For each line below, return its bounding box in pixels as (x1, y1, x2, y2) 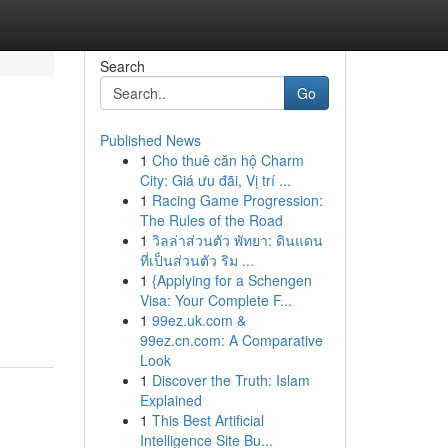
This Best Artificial (151, 410, 264, 430)
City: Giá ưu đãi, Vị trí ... (139, 170, 291, 190)
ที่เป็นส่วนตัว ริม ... (139, 250, 254, 270)
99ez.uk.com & (151, 310, 246, 330)
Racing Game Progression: (151, 190, 323, 210)
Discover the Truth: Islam (151, 370, 310, 390)
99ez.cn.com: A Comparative (139, 330, 323, 350)
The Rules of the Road (139, 210, 283, 230)
